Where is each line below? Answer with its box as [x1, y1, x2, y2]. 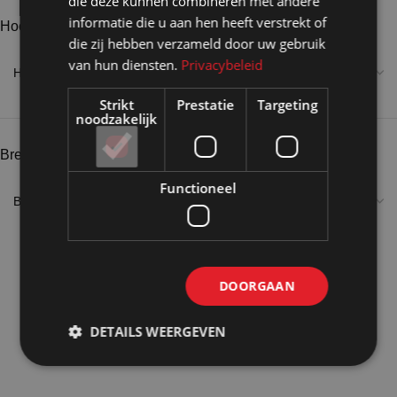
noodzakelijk [75, 110, 158, 128]
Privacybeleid [181, 56, 263, 74]
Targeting [257, 96, 318, 113]
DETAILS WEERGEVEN [90, 323, 226, 340]
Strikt [98, 96, 134, 113]
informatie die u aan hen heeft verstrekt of [68, 13, 327, 31]
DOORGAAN [219, 277, 295, 294]
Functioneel [160, 179, 237, 197]
